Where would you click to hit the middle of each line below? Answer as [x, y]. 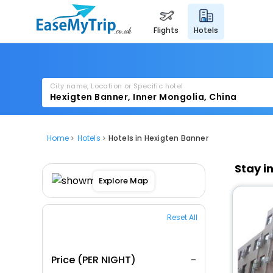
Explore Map [124, 180]
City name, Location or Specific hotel [116, 86]
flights [168, 30]
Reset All [182, 217]
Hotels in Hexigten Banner [158, 138]
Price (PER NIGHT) [93, 260]
